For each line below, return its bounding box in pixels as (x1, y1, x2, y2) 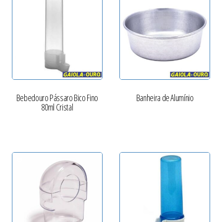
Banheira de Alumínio (136, 92, 194, 104)
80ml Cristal (41, 101, 73, 113)
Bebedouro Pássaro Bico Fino (16, 92, 98, 104)
